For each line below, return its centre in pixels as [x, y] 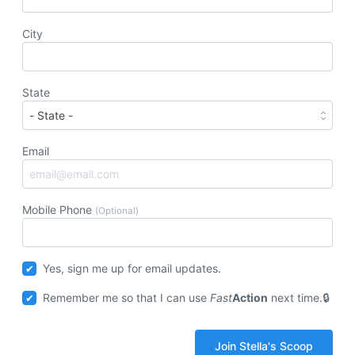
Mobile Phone [59, 210]
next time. [296, 298]
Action [250, 298]
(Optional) [117, 211]
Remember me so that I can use [127, 298]
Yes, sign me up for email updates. [132, 268]
